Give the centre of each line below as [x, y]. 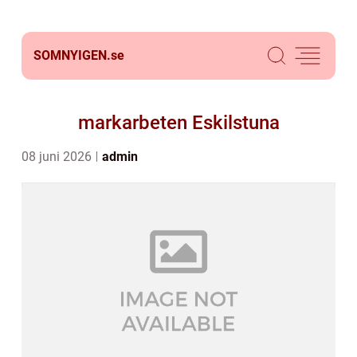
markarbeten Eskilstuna [178, 123]
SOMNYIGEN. [72, 55]
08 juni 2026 [58, 157]
